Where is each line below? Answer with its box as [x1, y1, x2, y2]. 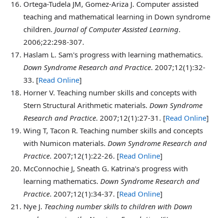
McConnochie [23, 163, 69, 173]
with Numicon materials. [23, 138, 108, 148]
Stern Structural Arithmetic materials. [23, 100, 149, 110]
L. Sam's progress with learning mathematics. [49, 49, 203, 59]
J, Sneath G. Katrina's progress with [69, 163, 188, 173]
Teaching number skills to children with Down [44, 201, 192, 211]
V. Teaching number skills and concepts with [47, 87, 197, 97]
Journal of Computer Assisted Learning [54, 24, 179, 34]
